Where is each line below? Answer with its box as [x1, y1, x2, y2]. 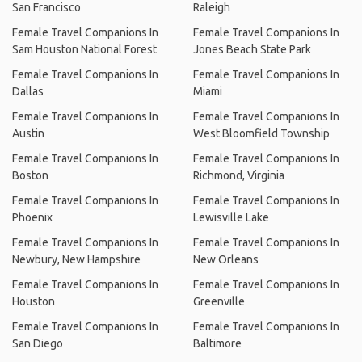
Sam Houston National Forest [12, 42, 157, 56]
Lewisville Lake [193, 210, 269, 224]
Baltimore [193, 336, 242, 350]
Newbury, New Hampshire [12, 252, 141, 266]
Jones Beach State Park [193, 42, 311, 56]
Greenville [193, 294, 245, 308]
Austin [12, 126, 44, 140]
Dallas [12, 84, 44, 98]
